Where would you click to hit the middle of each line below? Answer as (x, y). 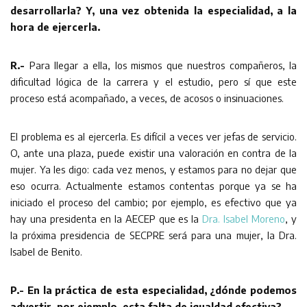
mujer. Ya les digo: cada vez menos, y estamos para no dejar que (153, 169)
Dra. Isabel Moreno (244, 218)
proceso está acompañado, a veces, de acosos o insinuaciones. (147, 98)
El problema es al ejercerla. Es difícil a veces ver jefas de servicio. (153, 136)
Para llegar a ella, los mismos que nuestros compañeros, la (163, 65)
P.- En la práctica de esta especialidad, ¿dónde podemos (153, 290)
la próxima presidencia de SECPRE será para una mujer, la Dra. (153, 235)
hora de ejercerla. (55, 26)
